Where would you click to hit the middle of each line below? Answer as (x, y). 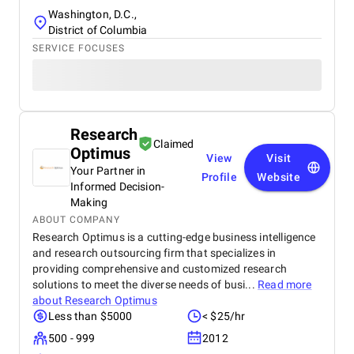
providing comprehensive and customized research (160, 269)
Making (89, 202)
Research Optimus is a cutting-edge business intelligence (174, 237)
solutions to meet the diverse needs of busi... (145, 284)
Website (279, 177)
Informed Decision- (118, 186)
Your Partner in (108, 171)
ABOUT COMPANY (76, 220)
